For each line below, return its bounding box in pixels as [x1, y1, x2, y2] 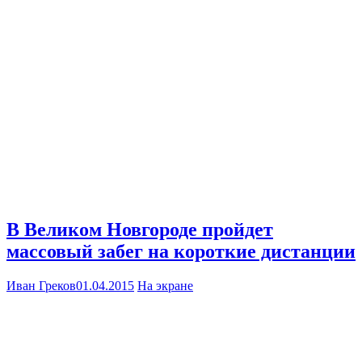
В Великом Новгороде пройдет [6, 218, 273, 240]
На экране [137, 278, 193, 293]
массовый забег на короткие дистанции [6, 240, 356, 262]
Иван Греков [6, 278, 76, 293]
